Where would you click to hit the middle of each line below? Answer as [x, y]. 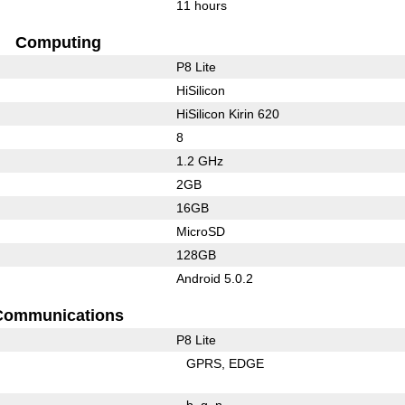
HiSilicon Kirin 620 [227, 113]
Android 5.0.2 [214, 278]
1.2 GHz [199, 160]
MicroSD [200, 231]
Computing [58, 42]
